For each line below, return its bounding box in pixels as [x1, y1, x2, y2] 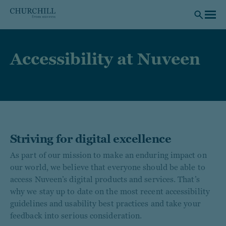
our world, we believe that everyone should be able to [10, 162, 205, 172]
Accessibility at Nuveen [10, 50, 200, 68]
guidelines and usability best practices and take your [10, 199, 201, 208]
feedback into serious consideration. [10, 211, 142, 220]
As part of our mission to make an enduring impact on [10, 150, 207, 160]
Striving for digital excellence [10, 133, 171, 145]
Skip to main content [3, 3, 68, 11]
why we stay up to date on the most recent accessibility [10, 187, 210, 196]
